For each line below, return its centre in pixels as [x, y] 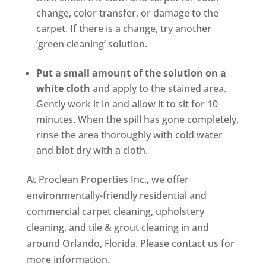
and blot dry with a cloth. [92, 150]
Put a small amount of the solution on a [131, 73]
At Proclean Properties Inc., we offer [107, 179]
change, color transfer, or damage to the [127, 13]
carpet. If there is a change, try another [123, 28]
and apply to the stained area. [158, 88]
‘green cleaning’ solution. [91, 44]
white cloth [63, 88]
